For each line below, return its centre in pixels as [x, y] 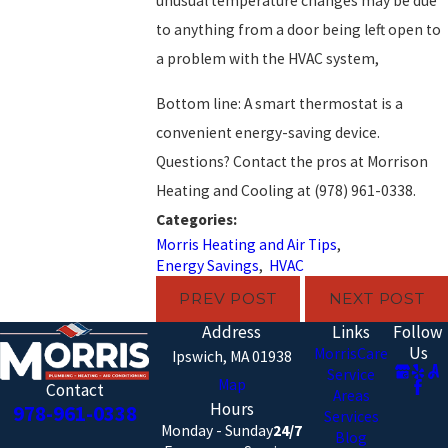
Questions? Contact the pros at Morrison [292, 161]
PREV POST [228, 299]
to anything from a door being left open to [298, 30]
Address [232, 331]
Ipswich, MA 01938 [231, 356]
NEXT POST [376, 299]
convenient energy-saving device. [268, 132]
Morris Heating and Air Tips [246, 244]
